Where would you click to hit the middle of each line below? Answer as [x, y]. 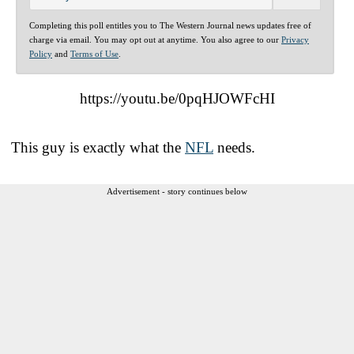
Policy [41, 53]
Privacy [295, 39]
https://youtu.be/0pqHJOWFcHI [177, 98]
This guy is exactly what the [98, 147]
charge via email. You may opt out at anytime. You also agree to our [155, 39]
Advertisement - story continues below [177, 191]
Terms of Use [94, 53]
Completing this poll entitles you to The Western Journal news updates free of [170, 25]
